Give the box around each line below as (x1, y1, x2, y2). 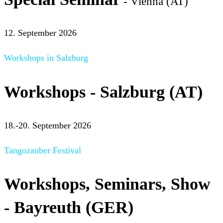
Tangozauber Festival (4, 145, 81, 155)
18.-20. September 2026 (4, 120, 91, 130)
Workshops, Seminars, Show (4, 174, 211, 193)
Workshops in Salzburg (4, 53, 88, 63)
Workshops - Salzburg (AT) (4, 82, 203, 101)
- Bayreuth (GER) (4, 198, 133, 217)
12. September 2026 (4, 28, 77, 38)
